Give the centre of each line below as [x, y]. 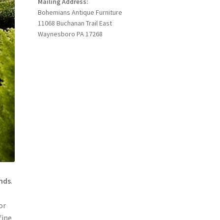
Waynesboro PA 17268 [70, 34]
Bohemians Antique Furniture [80, 13]
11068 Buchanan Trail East [75, 23]
